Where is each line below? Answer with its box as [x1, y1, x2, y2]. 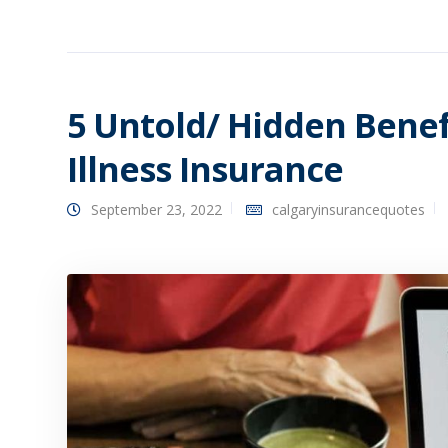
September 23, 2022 [91, 200, 222, 220]
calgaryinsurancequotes [272, 200, 425, 220]
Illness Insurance [67, 146, 343, 193]
